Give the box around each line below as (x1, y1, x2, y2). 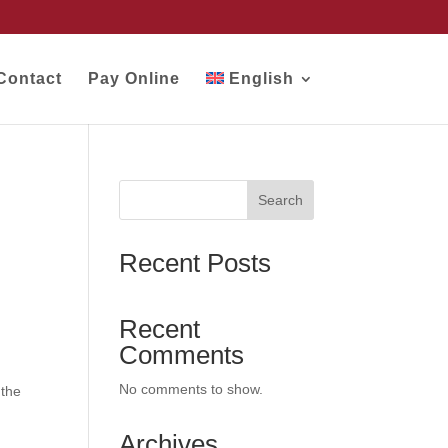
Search (257, 192, 303, 208)
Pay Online (87, 69, 180, 87)
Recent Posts (119, 248, 272, 278)
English (228, 69, 294, 87)
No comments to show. (119, 381, 264, 397)
